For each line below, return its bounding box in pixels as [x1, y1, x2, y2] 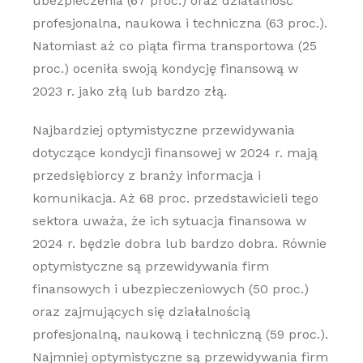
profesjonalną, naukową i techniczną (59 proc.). [32, 327, 328, 342]
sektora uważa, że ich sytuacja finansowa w [32, 213, 306, 228]
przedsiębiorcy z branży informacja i [32, 168, 261, 183]
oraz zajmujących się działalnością [32, 304, 250, 319]
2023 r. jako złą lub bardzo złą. [32, 83, 227, 99]
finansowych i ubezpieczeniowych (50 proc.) [32, 281, 309, 297]
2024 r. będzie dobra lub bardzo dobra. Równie [32, 236, 327, 251]
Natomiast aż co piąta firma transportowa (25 [32, 38, 317, 53]
